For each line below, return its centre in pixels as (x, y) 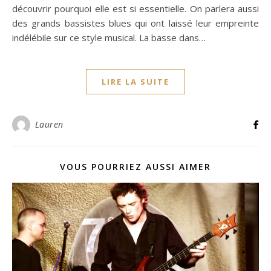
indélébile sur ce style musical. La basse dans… (109, 38)
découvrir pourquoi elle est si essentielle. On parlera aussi (135, 8)
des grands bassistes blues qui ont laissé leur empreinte (135, 23)
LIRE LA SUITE (135, 82)
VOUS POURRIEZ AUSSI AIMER (135, 167)
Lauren (49, 124)
